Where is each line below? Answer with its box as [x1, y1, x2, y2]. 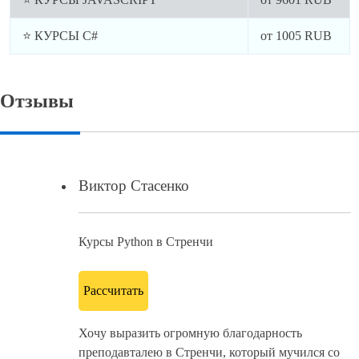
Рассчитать [83, 283, 143, 297]
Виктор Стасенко [79, 176, 189, 194]
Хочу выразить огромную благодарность [79, 325, 302, 340]
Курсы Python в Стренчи [79, 234, 213, 248]
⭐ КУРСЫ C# [22, 29, 98, 43]
